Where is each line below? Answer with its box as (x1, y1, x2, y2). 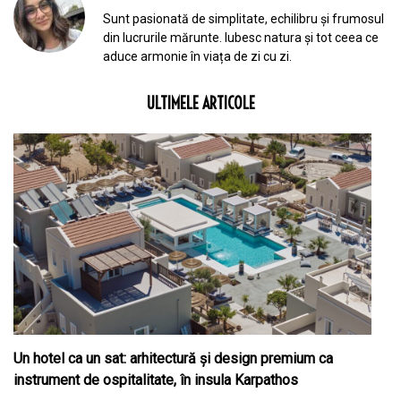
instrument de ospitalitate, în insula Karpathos (13, 371, 298, 389)
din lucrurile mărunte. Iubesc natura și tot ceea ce (103, 30, 379, 46)
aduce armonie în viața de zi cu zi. (103, 49, 292, 64)
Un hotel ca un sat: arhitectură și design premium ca (13, 350, 333, 368)
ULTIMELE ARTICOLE (146, 93, 255, 115)
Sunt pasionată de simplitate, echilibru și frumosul (103, 12, 384, 27)
